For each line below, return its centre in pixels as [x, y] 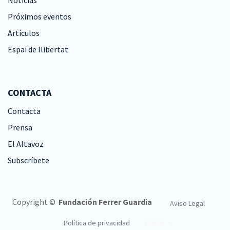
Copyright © [34, 202]
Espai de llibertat [38, 49]
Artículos [24, 33]
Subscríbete [28, 160]
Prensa [20, 127]
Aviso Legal [187, 203]
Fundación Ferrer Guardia [109, 202]
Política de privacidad [97, 223]
